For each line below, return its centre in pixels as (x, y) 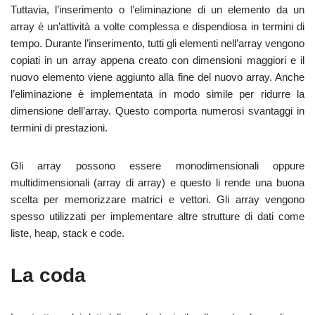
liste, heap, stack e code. (67, 233)
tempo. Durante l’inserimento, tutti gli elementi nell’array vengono (157, 43)
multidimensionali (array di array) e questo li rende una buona (157, 182)
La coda (48, 275)
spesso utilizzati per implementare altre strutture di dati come (157, 216)
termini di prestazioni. (59, 128)
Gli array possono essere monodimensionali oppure (157, 166)
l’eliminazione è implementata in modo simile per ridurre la (157, 94)
